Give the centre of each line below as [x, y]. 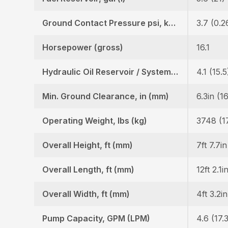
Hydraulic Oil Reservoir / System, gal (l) [175, 72]
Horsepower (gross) [83, 48]
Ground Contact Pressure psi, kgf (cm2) [172, 23]
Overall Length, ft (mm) [89, 170]
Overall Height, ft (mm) [88, 145]
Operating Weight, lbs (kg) [95, 121]
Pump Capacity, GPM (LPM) [96, 219]
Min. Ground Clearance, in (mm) [106, 96]
